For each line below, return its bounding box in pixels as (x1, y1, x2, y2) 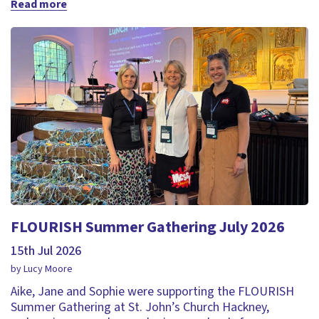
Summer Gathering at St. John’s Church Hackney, (11, 298, 269, 317)
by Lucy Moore (11, 262, 73, 277)
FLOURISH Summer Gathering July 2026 (11, 216, 285, 239)
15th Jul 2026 (11, 242, 81, 261)
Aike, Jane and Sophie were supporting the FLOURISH (11, 283, 294, 301)
